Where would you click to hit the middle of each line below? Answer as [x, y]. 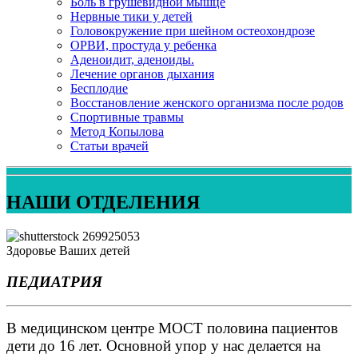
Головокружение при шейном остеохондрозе [193, 31]
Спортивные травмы [127, 117]
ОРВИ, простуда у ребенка [143, 45]
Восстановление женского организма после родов [207, 103]
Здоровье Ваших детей [68, 250]
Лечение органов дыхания [142, 74]
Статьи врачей [109, 146]
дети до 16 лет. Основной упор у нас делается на [163, 346]
